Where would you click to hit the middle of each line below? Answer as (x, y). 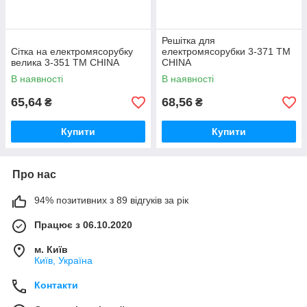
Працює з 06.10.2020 (83, 225)
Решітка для (188, 40)
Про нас (34, 174)
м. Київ (51, 249)
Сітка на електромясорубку (72, 51)
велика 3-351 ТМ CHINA (65, 62)
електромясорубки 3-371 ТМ (226, 51)
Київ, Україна (63, 260)
